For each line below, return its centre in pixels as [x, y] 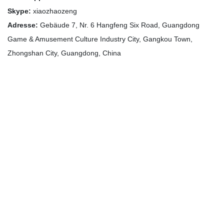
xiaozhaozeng [54, 11]
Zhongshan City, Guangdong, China [64, 53]
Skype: [19, 11]
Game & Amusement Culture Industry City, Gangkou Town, [100, 39]
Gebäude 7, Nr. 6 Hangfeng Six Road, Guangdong [119, 25]
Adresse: [23, 25]
